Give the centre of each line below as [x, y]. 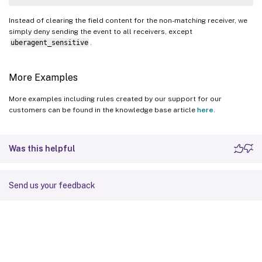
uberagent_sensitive [49, 42]
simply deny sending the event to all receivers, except [101, 31]
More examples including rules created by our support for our [115, 99]
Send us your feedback [52, 185]
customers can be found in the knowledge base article [103, 110]
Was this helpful [42, 148]
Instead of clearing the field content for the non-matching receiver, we [128, 20]
